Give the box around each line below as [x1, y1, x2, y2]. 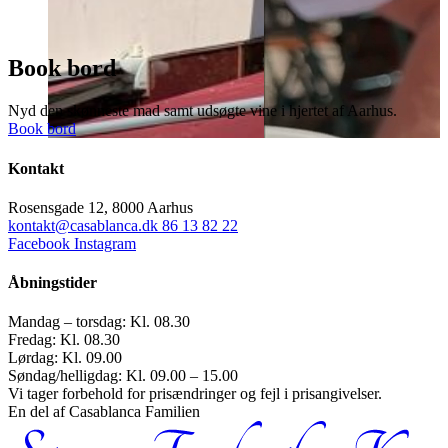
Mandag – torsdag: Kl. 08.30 [8, 313, 190, 331]
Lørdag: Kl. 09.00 [8, 349, 122, 367]
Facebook [8, 234, 74, 252]
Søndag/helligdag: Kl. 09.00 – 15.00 [8, 367, 238, 385]
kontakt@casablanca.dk [8, 216, 162, 234]
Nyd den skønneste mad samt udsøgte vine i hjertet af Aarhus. [8, 102, 397, 120]
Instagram [74, 234, 136, 252]
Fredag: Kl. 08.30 [8, 331, 120, 349]
